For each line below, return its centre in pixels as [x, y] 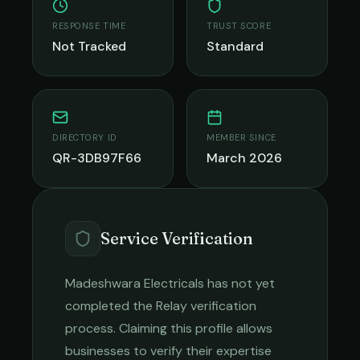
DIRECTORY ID [85, 137]
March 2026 [244, 158]
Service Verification [177, 238]
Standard [235, 46]
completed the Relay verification [161, 306]
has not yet [239, 283]
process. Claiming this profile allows [169, 328]
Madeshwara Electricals [135, 283]
